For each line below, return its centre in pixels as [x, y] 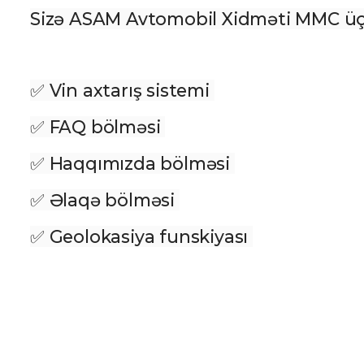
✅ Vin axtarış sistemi [122, 90]
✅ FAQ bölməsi [98, 127]
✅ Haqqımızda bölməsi [132, 163]
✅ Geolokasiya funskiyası [141, 236]
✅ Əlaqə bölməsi [105, 200]
